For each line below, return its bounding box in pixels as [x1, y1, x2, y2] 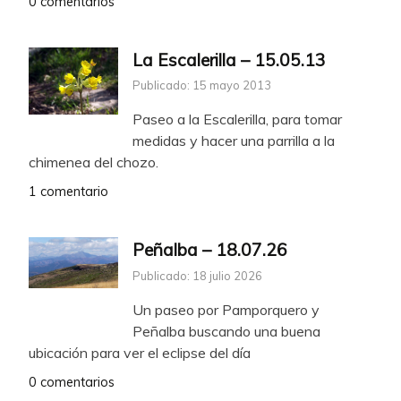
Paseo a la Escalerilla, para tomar [132, 110, 342, 129]
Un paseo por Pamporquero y [132, 301, 320, 320]
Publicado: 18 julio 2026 [132, 269, 262, 284]
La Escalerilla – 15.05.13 [132, 48, 326, 71]
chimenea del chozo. [29, 153, 158, 172]
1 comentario [29, 183, 108, 200]
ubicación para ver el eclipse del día [29, 344, 251, 363]
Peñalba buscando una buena [132, 322, 320, 341]
